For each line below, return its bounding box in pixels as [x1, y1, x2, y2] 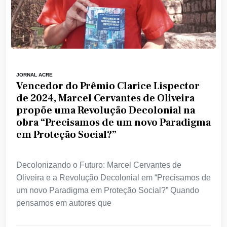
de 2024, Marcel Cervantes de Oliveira [16, 92, 195, 105]
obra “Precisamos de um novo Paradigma [16, 116, 211, 130]
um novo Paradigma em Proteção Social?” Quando [16, 186, 199, 195]
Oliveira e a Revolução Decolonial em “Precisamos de [16, 173, 211, 182]
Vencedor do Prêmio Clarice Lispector [16, 80, 200, 93]
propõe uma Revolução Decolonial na [16, 104, 195, 118]
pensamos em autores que [16, 199, 111, 208]
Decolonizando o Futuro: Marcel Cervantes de [16, 161, 181, 170]
